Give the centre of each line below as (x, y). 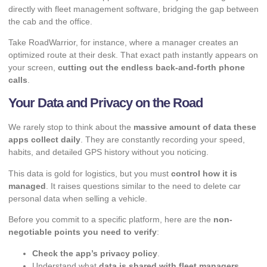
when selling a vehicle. (104, 198)
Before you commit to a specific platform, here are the (111, 220)
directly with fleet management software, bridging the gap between (133, 9)
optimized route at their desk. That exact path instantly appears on (133, 55)
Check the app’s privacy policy (95, 253)
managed (27, 186)
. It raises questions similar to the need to (125, 186)
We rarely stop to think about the (71, 127)
